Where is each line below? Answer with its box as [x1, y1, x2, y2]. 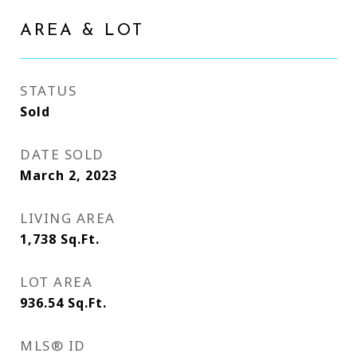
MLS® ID [20, 336, 86, 355]
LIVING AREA [20, 209, 116, 227]
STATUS [20, 81, 76, 100]
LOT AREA [20, 273, 92, 291]
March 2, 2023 [20, 167, 117, 184]
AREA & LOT [20, 22, 144, 39]
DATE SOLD [20, 145, 104, 163]
